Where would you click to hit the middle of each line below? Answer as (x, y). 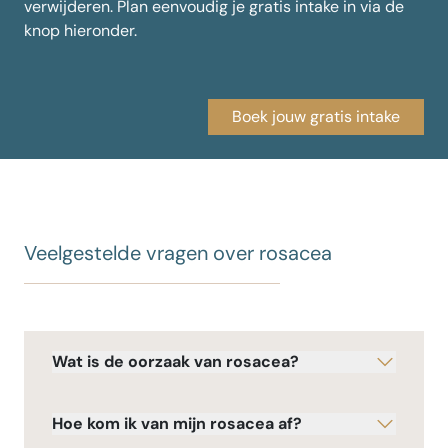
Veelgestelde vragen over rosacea (178, 252)
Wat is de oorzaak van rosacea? (175, 362)
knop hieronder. (80, 30)
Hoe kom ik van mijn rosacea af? (177, 424)
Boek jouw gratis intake (315, 116)
